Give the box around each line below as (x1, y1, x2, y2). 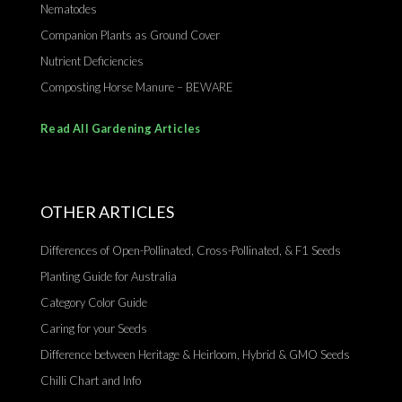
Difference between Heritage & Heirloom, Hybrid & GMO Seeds (40, 347, 350, 363)
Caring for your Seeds (40, 321, 147, 336)
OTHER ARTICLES (40, 202, 174, 223)
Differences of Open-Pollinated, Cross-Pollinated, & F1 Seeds (40, 243, 341, 258)
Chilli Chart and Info (40, 373, 141, 389)
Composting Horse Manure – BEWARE (40, 80, 233, 95)
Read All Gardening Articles (40, 121, 201, 136)
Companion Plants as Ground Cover (40, 28, 220, 43)
